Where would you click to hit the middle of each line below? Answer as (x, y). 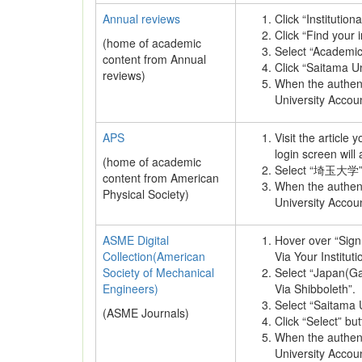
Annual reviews (141, 19)
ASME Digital (136, 240)
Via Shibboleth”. (315, 288)
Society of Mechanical (158, 272)
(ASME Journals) (146, 313)
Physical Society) (146, 194)
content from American (161, 178)
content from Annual (154, 59)
